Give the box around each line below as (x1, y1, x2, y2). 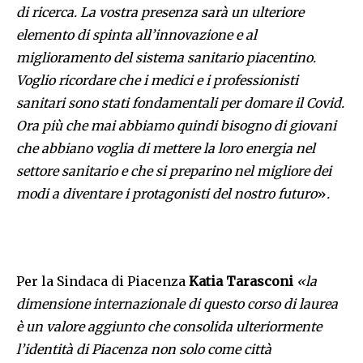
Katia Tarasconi (189, 273, 293, 290)
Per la (16, 273, 53, 290)
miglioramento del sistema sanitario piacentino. (16, 49, 316, 66)
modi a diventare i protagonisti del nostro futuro (16, 186, 317, 203)
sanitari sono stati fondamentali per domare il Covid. (16, 95, 344, 112)
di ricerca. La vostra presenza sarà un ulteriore (16, 4, 304, 21)
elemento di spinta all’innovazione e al (16, 27, 257, 44)
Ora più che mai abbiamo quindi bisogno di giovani (16, 117, 336, 135)
